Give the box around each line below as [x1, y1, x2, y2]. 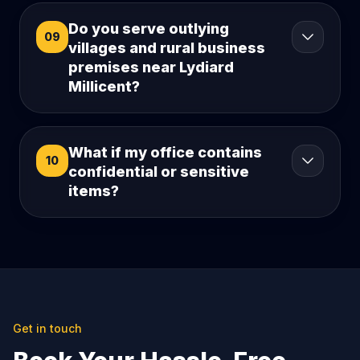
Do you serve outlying [68, 20, 229, 38]
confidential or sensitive [68, 163, 249, 181]
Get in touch [13, 321, 82, 336]
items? [68, 182, 119, 200]
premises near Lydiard [68, 59, 234, 76]
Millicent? [68, 78, 140, 96]
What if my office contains [68, 144, 262, 162]
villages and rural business [68, 39, 265, 57]
